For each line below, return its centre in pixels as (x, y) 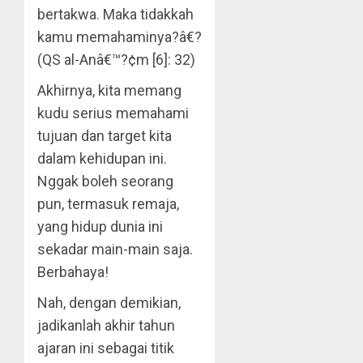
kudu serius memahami (113, 113)
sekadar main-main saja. (115, 249)
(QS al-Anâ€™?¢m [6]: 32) (116, 60)
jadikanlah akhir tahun (106, 325)
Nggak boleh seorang (105, 181)
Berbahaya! (73, 272)
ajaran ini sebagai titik (106, 348)
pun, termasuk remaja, (108, 204)
